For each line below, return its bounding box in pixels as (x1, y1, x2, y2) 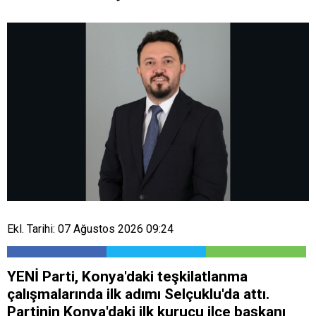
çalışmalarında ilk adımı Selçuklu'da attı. (7, 285, 269, 303)
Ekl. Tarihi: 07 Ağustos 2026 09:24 (7, 221, 174, 236)
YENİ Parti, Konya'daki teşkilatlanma (7, 267, 248, 285)
